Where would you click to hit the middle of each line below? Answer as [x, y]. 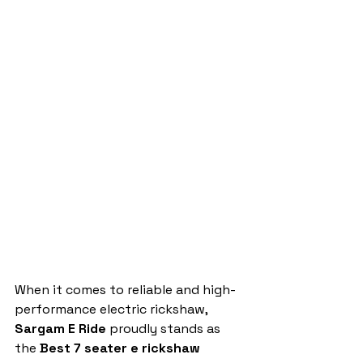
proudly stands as [165, 329]
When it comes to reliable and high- [125, 290]
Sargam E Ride [60, 329]
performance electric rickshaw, [113, 310]
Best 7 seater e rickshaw [122, 348]
